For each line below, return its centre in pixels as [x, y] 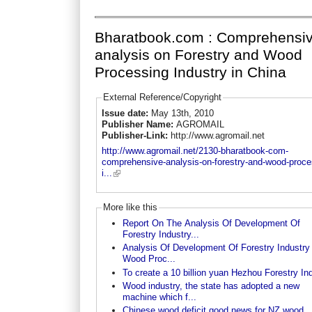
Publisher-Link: [136, 135]
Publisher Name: [139, 124]
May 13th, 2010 [182, 113]
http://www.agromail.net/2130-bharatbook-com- [195, 151]
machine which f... [159, 297]
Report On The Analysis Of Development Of [211, 223]
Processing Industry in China [191, 73]
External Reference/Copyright [162, 97]
